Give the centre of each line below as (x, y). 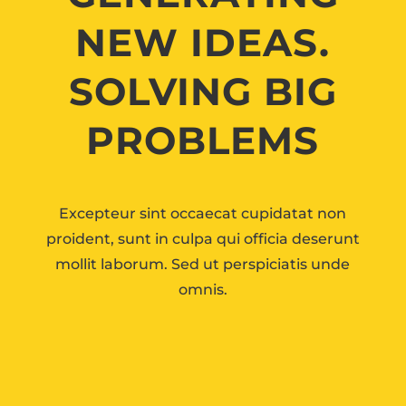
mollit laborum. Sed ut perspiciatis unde (203, 265)
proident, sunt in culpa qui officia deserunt (203, 239)
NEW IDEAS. (203, 43)
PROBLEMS (203, 141)
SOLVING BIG (203, 92)
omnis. (203, 290)
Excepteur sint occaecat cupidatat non (203, 214)
